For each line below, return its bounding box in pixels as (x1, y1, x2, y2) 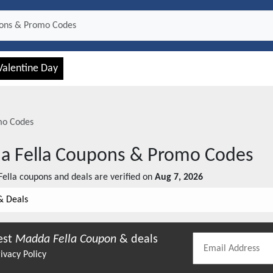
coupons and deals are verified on (17, 172, 152, 182)
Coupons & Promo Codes (51, 146, 253, 166)
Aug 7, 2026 (155, 172, 203, 182)
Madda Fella (15, 233, 77, 246)
